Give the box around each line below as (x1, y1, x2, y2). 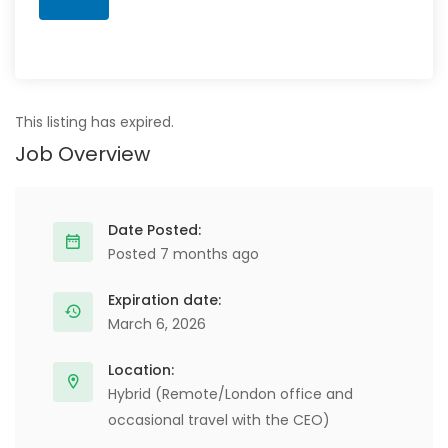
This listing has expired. (15, 112, 174, 132)
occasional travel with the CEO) (108, 410, 330, 430)
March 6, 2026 (108, 314, 206, 334)
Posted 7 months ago (108, 244, 259, 264)
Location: (108, 360, 174, 380)
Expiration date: (108, 290, 221, 310)
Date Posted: (108, 220, 201, 240)
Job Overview (15, 140, 150, 168)
